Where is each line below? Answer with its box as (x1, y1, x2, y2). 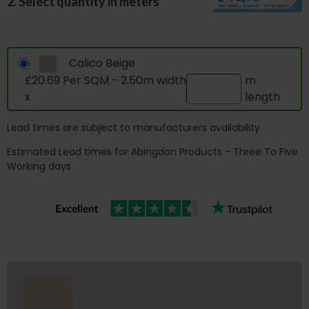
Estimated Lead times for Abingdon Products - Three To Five (7, 144, 298, 159)
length (245, 88, 281, 105)
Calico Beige (63, 55, 135, 72)
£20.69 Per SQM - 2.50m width (25, 72, 186, 88)
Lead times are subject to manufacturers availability (7, 120, 260, 134)
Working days (7, 159, 71, 173)
